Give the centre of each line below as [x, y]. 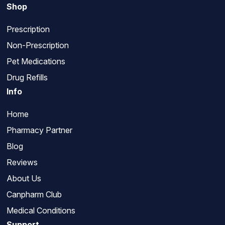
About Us [24, 179]
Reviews [22, 162]
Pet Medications [36, 62]
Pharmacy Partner [39, 130]
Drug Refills [27, 78]
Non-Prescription [37, 45]
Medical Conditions [41, 211]
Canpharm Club [34, 195]
